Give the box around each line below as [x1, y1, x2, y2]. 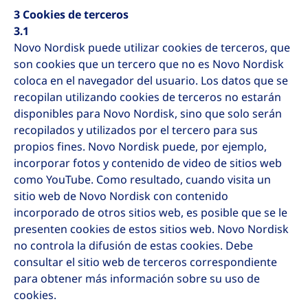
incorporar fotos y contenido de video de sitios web [14, 155, 282, 171]
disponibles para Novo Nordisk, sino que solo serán [14, 106, 282, 122]
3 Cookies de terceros [14, 7, 129, 23]
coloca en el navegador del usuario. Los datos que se [14, 73, 288, 89]
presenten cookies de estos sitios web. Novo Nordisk [14, 221, 289, 237]
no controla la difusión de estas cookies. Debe [14, 238, 253, 254]
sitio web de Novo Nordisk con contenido [14, 188, 228, 204]
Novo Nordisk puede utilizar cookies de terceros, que [14, 40, 290, 56]
